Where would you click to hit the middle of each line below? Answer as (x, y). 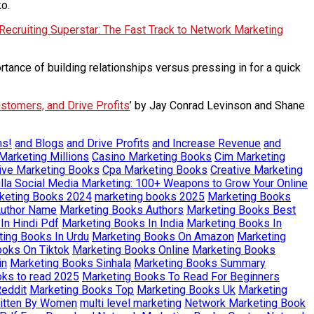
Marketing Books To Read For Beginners (181, 276)
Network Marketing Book (245, 303)
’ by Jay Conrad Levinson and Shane (217, 105)
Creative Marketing (257, 170)
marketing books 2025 (150, 196)
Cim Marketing (250, 156)
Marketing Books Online (131, 250)
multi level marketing (131, 303)
